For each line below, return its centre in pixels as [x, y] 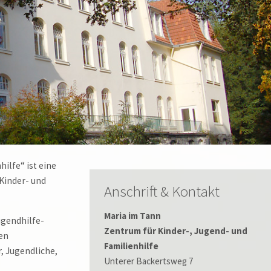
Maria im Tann [132, 216]
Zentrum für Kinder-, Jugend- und [175, 231]
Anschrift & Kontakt [162, 192]
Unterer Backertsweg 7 [148, 261]
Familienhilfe [131, 246]
